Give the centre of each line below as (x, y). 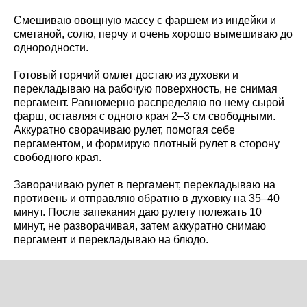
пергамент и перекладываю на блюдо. (111, 239)
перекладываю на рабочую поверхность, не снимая (146, 88)
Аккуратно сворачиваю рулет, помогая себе (124, 130)
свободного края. (58, 157)
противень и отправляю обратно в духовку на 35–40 (147, 198)
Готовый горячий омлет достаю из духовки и (126, 75)
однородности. (51, 47)
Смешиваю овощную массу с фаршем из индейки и (145, 20)
